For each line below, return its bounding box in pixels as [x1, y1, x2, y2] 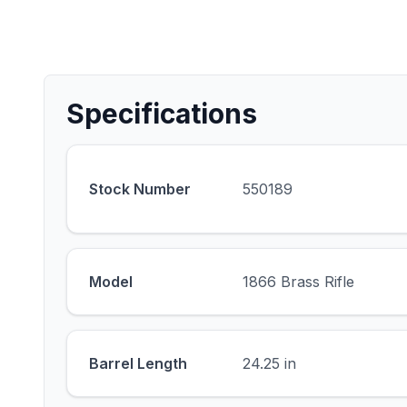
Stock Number [89, 180, 191, 198]
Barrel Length [89, 354, 187, 372]
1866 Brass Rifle [243, 273, 355, 291]
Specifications [66, 97, 257, 130]
